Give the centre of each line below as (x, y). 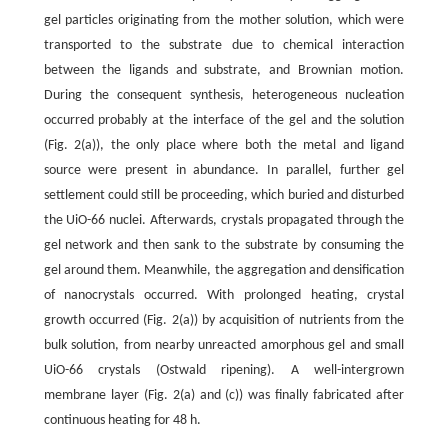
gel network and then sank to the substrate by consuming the (224, 246)
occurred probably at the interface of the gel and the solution (224, 121)
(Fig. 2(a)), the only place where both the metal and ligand (224, 146)
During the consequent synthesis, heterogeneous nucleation (224, 96)
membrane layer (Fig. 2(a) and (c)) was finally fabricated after (224, 396)
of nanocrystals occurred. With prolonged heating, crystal (224, 296)
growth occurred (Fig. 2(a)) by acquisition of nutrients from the (224, 321)
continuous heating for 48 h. (122, 421)
